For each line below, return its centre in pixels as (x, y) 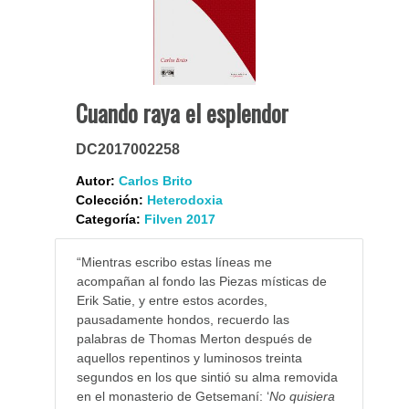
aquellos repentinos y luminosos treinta (189, 358)
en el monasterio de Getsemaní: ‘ (173, 397)
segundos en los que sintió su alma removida (207, 378)
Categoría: (108, 220)
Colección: (109, 200)
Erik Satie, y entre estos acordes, (172, 301)
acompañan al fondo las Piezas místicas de (201, 282)
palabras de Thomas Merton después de (194, 339)
